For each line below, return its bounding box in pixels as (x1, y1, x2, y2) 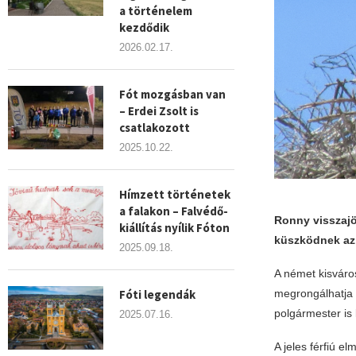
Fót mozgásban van (119, 87, 226, 102)
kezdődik (119, 20, 169, 35)
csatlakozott (119, 120, 190, 135)
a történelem (119, 3, 192, 18)
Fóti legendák (119, 287, 195, 302)
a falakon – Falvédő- (119, 203, 228, 219)
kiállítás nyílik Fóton (119, 220, 230, 235)
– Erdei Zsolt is (119, 103, 199, 118)
